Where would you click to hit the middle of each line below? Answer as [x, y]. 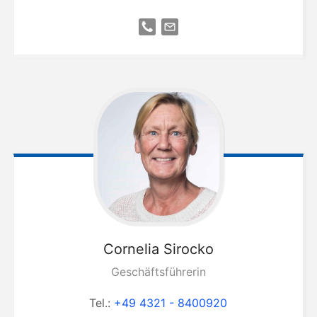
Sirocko [188, 249]
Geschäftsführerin [158, 271]
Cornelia [131, 249]
